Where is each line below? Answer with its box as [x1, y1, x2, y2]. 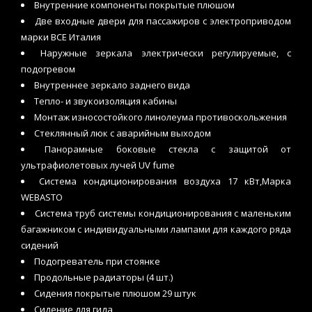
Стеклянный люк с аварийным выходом [34, 127, 211, 140]
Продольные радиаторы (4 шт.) [34, 271, 173, 284]
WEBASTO [21, 191, 63, 204]
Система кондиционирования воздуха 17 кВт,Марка [39, 175, 291, 188]
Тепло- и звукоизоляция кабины [34, 95, 177, 108]
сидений [21, 239, 58, 252]
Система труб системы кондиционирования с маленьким [34, 207, 292, 220]
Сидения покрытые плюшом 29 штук [34, 287, 196, 300]
